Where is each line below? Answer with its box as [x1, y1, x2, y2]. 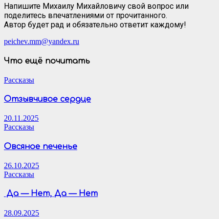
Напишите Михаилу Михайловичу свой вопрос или [4, 1, 189, 11]
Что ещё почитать [4, 56, 90, 66]
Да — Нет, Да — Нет [4, 189, 98, 198]
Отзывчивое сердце [4, 95, 91, 104]
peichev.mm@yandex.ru [4, 37, 79, 46]
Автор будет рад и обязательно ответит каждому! [4, 20, 186, 30]
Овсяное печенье [4, 142, 77, 151]
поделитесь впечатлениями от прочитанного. [4, 11, 167, 21]
